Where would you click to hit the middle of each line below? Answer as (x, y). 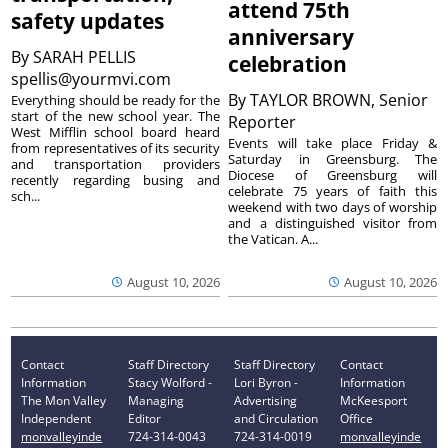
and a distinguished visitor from (332, 223)
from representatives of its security (115, 148)
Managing (155, 400)
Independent (56, 418)
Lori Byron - (266, 382)
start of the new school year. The (115, 116)
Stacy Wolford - (169, 382)
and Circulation (276, 418)
